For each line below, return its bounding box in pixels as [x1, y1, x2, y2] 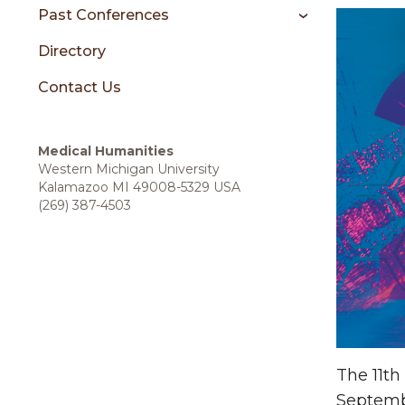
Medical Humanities [38, 143, 174, 159]
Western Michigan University [38, 161, 220, 177]
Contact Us [38, 79, 121, 96]
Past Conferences [38, 6, 169, 24]
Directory [38, 42, 106, 60]
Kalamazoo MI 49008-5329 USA [38, 179, 240, 195]
